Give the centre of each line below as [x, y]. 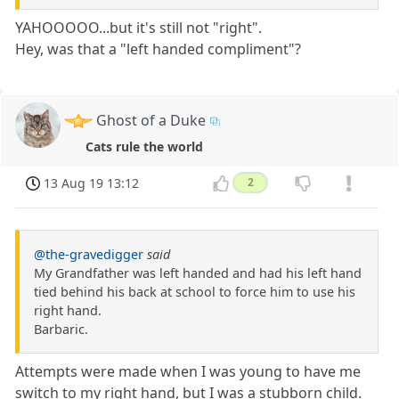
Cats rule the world [145, 146]
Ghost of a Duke [151, 120]
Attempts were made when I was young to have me [188, 372]
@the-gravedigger [89, 255]
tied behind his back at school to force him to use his [195, 292]
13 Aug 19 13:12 [92, 183]
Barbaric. [61, 330]
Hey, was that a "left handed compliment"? [159, 49]
